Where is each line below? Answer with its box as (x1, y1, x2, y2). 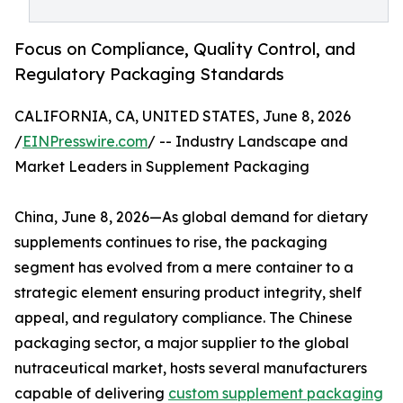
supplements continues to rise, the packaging (14, 233, 327, 252)
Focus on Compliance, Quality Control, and (14, 39, 355, 59)
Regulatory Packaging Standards (14, 64, 284, 85)
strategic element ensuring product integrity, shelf (14, 283, 362, 302)
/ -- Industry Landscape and (148, 132, 348, 151)
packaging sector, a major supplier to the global (14, 334, 349, 353)
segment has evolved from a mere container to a (14, 258, 354, 277)
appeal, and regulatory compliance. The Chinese (14, 309, 353, 327)
